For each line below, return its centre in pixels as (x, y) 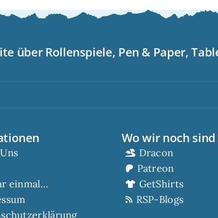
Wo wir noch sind (168, 137)
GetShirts (161, 184)
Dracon (156, 153)
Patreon (155, 168)
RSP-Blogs (160, 200)
